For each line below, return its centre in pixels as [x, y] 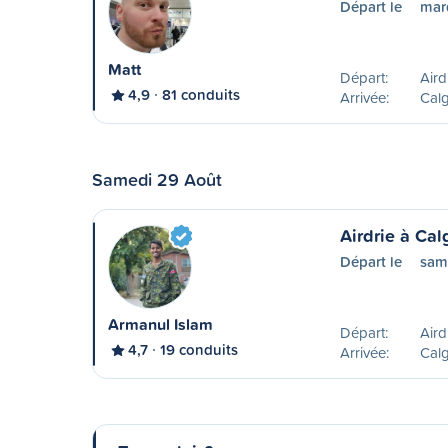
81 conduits [201, 94]
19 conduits [199, 349]
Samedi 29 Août [157, 179]
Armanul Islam [160, 324]
